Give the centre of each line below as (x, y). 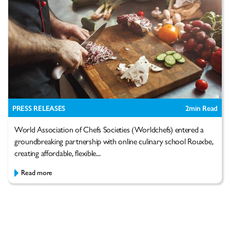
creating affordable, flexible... (57, 153)
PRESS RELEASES (39, 108)
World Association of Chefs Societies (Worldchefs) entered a (109, 129)
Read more (37, 172)
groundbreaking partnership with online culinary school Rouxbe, (114, 141)
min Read (203, 108)
